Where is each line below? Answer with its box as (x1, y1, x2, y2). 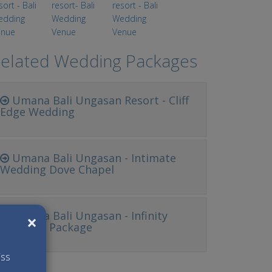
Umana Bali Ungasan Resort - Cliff (9, 93, 189, 107)
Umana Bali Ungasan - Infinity (9, 208, 168, 223)
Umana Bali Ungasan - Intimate (9, 151, 177, 165)
